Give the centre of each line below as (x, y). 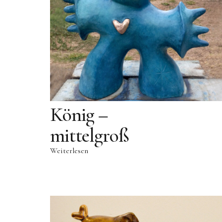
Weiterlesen (69, 151)
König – (79, 115)
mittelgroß (89, 136)
